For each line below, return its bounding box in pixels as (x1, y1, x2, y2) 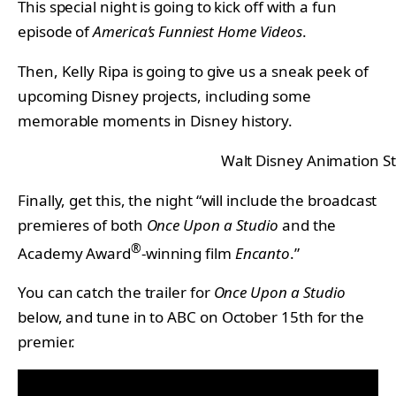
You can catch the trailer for (18, 282, 214, 303)
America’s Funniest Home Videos (93, 20, 302, 42)
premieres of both (18, 214, 147, 235)
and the (278, 214, 337, 235)
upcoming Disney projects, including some (18, 85, 311, 106)
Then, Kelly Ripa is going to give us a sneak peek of (18, 60, 369, 81)
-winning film (141, 242, 235, 263)
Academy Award (18, 242, 131, 263)
